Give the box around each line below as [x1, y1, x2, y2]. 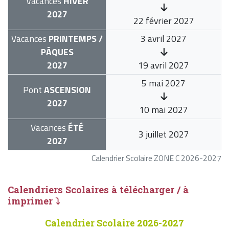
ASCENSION [42, 82, 91, 97]
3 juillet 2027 [138, 127, 189, 141]
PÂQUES [40, 44, 74, 59]
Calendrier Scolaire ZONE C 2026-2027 [91, 151, 221, 164]
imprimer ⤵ [8, 195, 60, 208]
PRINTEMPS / [47, 31, 103, 45]
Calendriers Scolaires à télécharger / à [8, 184, 189, 196]
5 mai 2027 [142, 76, 186, 90]
